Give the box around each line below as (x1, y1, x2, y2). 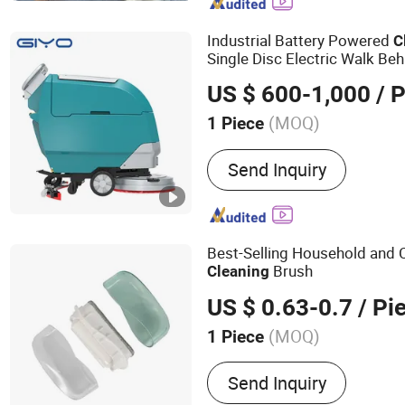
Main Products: (207, 349, 328, 372)
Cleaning (207, 262, 270, 281)
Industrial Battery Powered (207, 30, 394, 52)
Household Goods (207, 372, 346, 395)
